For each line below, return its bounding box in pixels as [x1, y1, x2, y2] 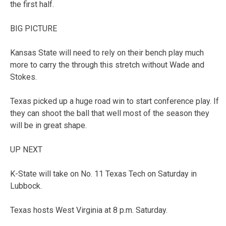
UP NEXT [10, 144, 42, 154]
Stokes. [10, 72, 37, 82]
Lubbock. [10, 181, 42, 191]
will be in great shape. [10, 120, 87, 130]
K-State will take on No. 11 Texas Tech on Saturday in [10, 168, 197, 179]
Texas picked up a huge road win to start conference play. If [10, 96, 219, 106]
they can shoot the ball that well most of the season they [10, 108, 209, 118]
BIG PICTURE [10, 23, 57, 33]
